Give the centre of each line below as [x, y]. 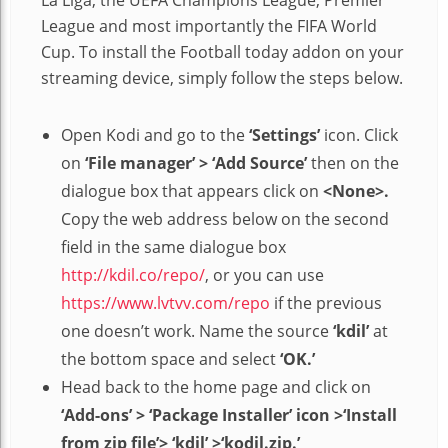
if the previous [326, 302]
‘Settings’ [284, 134]
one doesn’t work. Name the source [197, 330]
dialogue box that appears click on [192, 190]
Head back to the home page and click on [216, 386]
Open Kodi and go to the [155, 134]
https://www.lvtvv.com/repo [165, 302]
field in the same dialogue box [173, 246]
